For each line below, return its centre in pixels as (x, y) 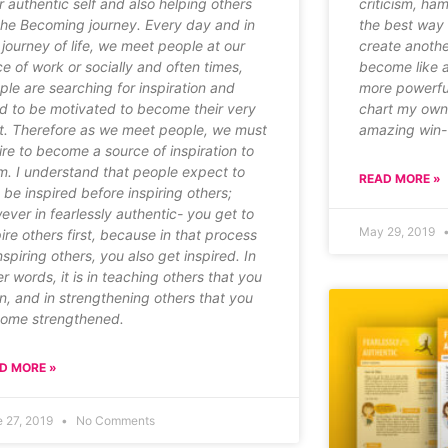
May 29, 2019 (398, 232)
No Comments (114, 421)
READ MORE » (399, 179)
